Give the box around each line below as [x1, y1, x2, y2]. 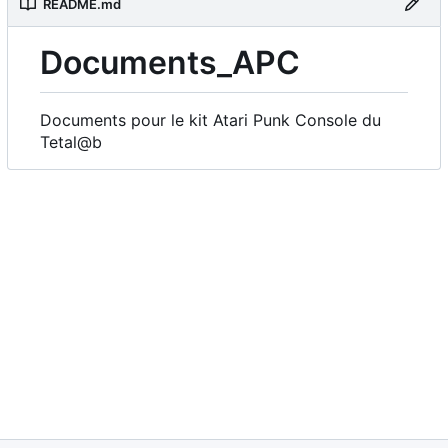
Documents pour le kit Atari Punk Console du [40, 110, 381, 131]
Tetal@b [40, 132, 102, 153]
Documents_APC [40, 42, 300, 82]
